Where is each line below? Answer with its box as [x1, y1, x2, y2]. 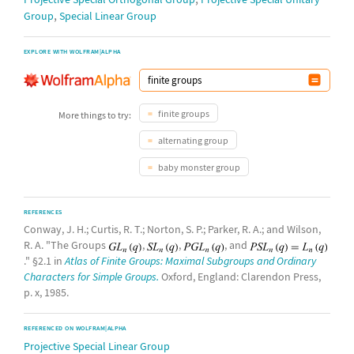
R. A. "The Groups [24, 238, 108, 252]
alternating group [156, 134, 228, 146]
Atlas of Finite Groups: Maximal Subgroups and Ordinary [65, 254, 316, 268]
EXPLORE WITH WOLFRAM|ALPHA [24, 47, 121, 55]
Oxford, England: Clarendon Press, [159, 269, 321, 284]
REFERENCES [24, 208, 62, 216]
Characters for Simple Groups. [24, 269, 159, 284]
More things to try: [58, 109, 131, 121]
